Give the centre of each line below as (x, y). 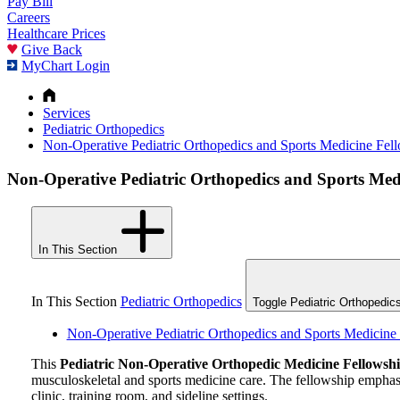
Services (67, 112)
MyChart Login (66, 65)
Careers (29, 17)
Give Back (52, 49)
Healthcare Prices (56, 33)
